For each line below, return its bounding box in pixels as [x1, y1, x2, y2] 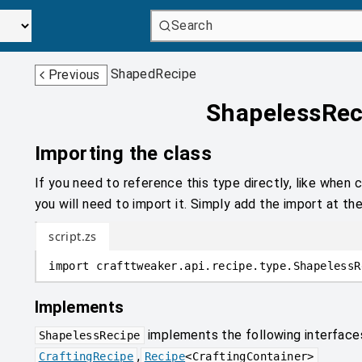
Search [170, 18, 213, 33]
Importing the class [34, 142, 213, 165]
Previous [48, 67, 100, 82]
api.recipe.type [184, 259, 287, 272]
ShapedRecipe [110, 66, 197, 82]
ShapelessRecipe [38, 329, 141, 342]
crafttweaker [95, 259, 178, 272]
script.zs [48, 229, 97, 244]
